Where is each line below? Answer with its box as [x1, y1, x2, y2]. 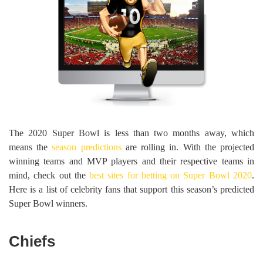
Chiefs [9, 232, 55, 251]
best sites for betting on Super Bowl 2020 [89, 170, 252, 180]
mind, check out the [9, 170, 90, 180]
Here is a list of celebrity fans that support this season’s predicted [9, 184, 254, 194]
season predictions [52, 141, 122, 152]
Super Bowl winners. [9, 198, 87, 208]
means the [9, 141, 52, 152]
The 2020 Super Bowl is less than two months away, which [9, 127, 254, 138]
